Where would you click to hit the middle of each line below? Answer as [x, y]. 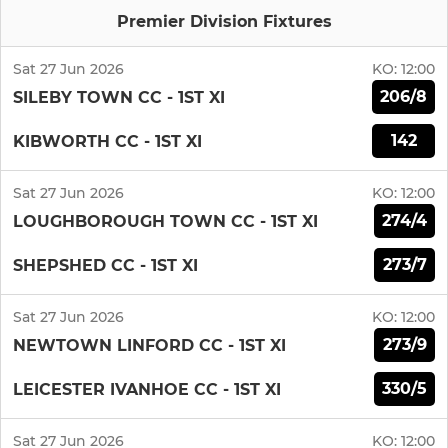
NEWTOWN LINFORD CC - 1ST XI [149, 345]
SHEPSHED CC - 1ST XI [105, 265]
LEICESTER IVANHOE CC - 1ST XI [147, 389]
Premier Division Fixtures [224, 22]
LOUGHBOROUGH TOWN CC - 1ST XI [165, 221]
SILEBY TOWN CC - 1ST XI [119, 97]
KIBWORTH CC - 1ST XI [107, 141]
